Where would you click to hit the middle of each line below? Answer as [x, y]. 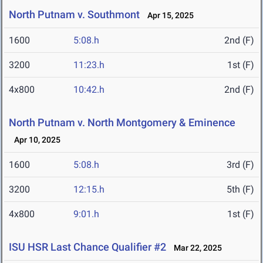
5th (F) [240, 190]
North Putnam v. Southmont [74, 15]
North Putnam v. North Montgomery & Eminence [122, 123]
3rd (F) [240, 165]
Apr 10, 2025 [35, 140]
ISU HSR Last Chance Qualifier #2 [87, 247]
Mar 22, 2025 [195, 248]
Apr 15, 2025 [168, 16]
